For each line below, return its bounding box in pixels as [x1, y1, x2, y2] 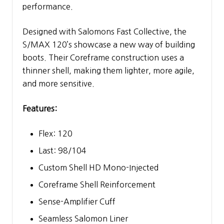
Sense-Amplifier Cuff [38, 197, 115, 205]
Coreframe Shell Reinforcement [38, 180, 155, 188]
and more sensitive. [22, 79, 94, 87]
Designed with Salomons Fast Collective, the [22, 27, 186, 35]
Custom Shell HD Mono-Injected [38, 163, 158, 171]
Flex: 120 [38, 129, 72, 137]
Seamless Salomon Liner [38, 214, 128, 222]
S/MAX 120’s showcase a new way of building [22, 40, 195, 48]
